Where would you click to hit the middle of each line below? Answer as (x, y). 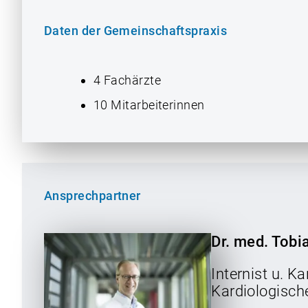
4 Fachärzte (127, 80)
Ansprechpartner (92, 196)
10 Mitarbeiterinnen (149, 105)
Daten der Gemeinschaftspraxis (136, 31)
